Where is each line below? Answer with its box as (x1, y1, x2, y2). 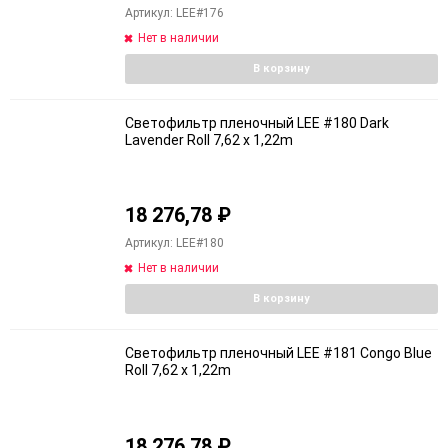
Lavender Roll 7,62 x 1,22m (125, 131, 293, 148)
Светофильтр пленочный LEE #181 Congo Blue (125, 345, 432, 361)
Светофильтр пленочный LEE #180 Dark (125, 114, 389, 131)
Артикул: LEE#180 (125, 236, 224, 250)
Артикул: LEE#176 (125, 5, 224, 20)
